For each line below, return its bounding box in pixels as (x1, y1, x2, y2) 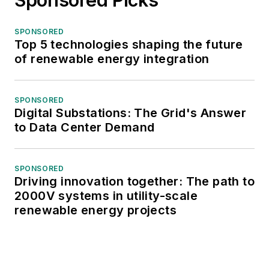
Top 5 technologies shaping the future (14, 37, 243, 52)
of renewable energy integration (14, 51, 210, 66)
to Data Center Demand (14, 119, 155, 134)
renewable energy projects (14, 202, 177, 217)
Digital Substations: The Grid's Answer (14, 105, 247, 120)
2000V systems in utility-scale (14, 188, 198, 203)
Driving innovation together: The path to (14, 174, 255, 189)
